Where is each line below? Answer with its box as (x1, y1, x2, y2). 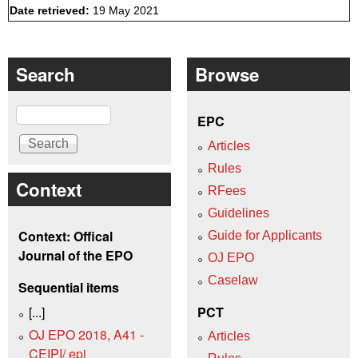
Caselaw (208, 272, 258, 287)
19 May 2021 (93, 5, 159, 18)
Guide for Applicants (208, 228, 322, 242)
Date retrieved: (10, 5, 93, 18)
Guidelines (208, 205, 269, 220)
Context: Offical (18, 227, 113, 246)
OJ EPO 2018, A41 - (29, 324, 144, 344)
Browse (195, 62, 259, 88)
